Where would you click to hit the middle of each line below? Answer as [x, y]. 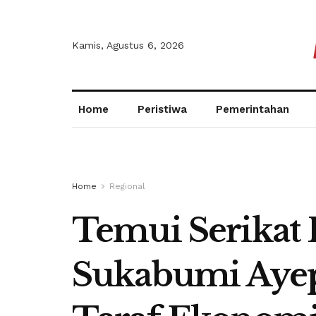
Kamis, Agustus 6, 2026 [128, 45]
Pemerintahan [253, 109]
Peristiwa [163, 109]
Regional [127, 186]
